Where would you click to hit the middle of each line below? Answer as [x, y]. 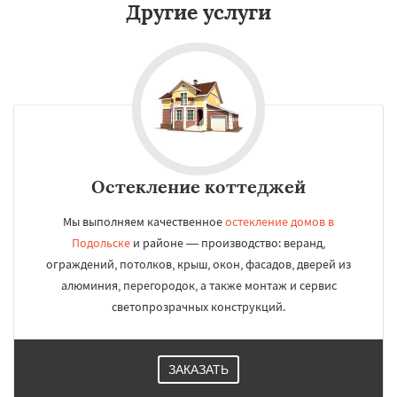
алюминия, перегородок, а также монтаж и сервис [198, 285]
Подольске [101, 243]
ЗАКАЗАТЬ [198, 370]
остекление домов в [280, 222]
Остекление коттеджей [198, 187]
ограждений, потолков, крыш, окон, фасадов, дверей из [198, 264]
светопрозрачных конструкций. [198, 307]
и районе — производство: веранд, [228, 243]
